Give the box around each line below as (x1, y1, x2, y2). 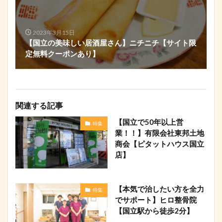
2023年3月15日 (32, 29, 75, 37)
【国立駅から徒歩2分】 (114, 206, 194, 215)
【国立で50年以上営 (114, 117, 183, 127)
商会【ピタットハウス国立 (114, 139, 204, 149)
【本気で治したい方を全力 (114, 184, 204, 193)
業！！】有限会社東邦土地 (114, 128, 204, 138)
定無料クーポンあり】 (25, 49, 100, 58)
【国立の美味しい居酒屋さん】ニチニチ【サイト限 (25, 38, 196, 48)
